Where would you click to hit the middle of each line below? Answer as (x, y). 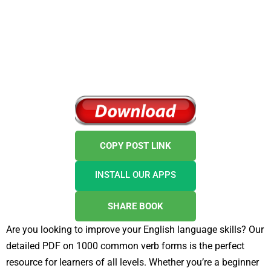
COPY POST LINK (135, 145)
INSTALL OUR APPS (135, 175)
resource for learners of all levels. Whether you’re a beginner (132, 262)
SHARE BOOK (135, 206)
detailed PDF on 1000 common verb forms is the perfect (125, 246)
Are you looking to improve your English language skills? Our (135, 229)
